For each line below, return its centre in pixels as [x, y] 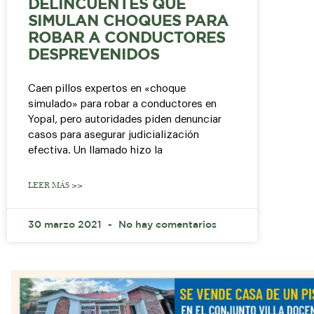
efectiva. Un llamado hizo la [95, 151]
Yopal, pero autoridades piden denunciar [125, 120]
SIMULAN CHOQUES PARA [128, 22]
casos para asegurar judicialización [114, 135]
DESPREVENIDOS [94, 56]
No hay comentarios [166, 225]
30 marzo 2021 [66, 225]
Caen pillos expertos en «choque [107, 89]
